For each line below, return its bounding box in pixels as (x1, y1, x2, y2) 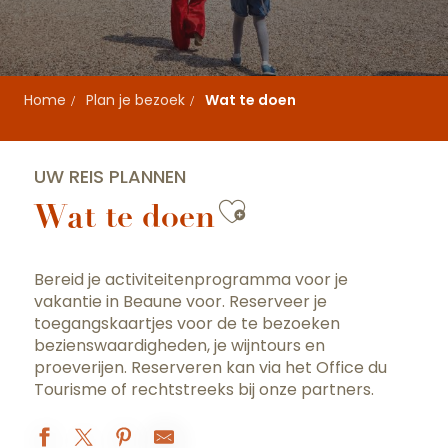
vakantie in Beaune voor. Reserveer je (34, 290, 327, 313)
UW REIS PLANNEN (34, 164, 186, 189)
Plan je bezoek (86, 90, 185, 110)
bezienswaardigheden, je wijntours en (34, 334, 325, 357)
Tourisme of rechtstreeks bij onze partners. (34, 378, 374, 401)
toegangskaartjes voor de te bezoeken (34, 312, 340, 335)
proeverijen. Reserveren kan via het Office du (34, 356, 387, 379)
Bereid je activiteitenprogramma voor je (34, 268, 348, 291)
